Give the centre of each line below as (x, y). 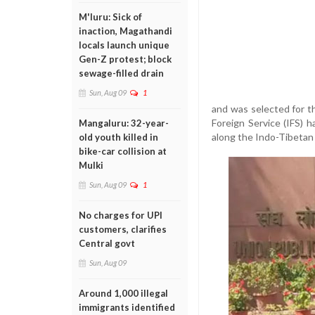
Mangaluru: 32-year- (124, 123)
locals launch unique (124, 45)
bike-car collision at (123, 151)
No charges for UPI (121, 215)
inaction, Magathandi (126, 31)
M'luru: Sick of (110, 17)
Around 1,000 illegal (123, 293)
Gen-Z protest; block (125, 59)
